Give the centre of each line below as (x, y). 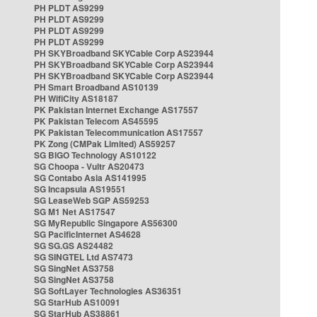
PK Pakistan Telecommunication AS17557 (119, 132)
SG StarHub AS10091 (77, 302)
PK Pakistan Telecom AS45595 (96, 121)
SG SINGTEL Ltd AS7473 (83, 257)
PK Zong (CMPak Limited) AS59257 (105, 144)
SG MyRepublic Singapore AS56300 (106, 223)
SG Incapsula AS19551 (80, 189)
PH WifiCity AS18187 (76, 98)
